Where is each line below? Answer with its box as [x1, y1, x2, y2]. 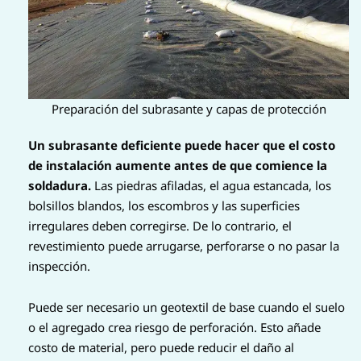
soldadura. [28, 176, 91, 193]
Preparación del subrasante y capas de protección [51, 100, 326, 117]
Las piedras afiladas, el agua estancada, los [91, 176, 331, 193]
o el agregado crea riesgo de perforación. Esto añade [28, 319, 321, 336]
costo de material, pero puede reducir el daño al [28, 339, 294, 356]
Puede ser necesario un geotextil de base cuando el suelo [28, 299, 345, 316]
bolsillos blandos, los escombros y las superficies [28, 197, 300, 214]
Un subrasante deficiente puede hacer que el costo [28, 136, 335, 153]
